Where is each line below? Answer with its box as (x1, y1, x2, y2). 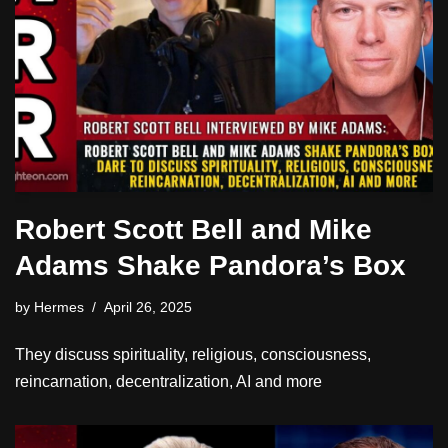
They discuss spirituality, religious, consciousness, (15, 345, 371, 363)
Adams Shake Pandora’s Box (15, 249, 414, 281)
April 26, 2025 (104, 298, 192, 315)
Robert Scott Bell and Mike (15, 213, 372, 245)
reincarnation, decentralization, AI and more (15, 372, 322, 390)
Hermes (34, 298, 84, 315)
